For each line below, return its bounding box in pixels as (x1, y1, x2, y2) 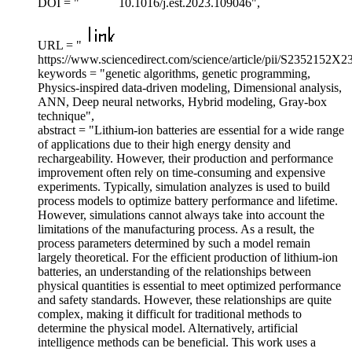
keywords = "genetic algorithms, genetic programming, (38, 67, 310, 81)
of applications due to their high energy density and (38, 137, 291, 152)
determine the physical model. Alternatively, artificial (38, 321, 298, 335)
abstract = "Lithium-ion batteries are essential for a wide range (38, 123, 344, 137)
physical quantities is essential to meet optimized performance (38, 279, 341, 293)
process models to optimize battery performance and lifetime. (38, 194, 338, 208)
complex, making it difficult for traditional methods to (38, 307, 302, 321)
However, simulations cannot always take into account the (38, 208, 324, 222)
